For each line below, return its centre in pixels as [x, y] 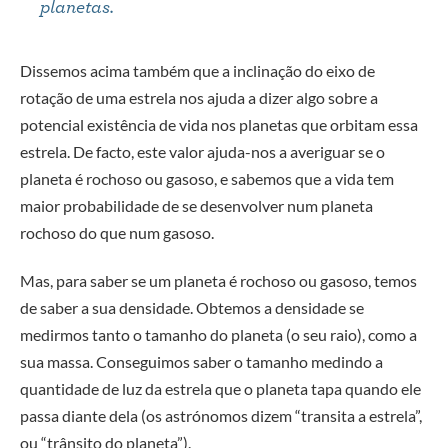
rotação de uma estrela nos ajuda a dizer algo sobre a [199, 97]
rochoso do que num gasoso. [117, 232]
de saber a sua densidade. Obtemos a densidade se [192, 307]
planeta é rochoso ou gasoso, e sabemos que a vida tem [207, 178]
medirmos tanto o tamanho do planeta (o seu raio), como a [218, 334]
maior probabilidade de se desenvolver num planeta [196, 205]
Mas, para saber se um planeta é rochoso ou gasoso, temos [218, 280]
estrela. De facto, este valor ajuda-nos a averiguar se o [202, 151]
